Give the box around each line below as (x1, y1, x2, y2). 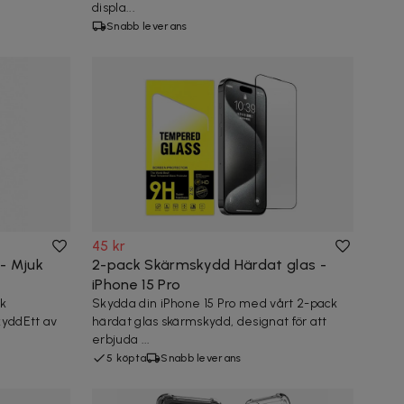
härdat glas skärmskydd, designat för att (92, 313, 327, 329)
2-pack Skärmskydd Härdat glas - (92, 255, 326, 273)
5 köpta (106, 351, 147, 364)
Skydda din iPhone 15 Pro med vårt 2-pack (92, 295, 338, 311)
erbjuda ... (92, 331, 151, 347)
